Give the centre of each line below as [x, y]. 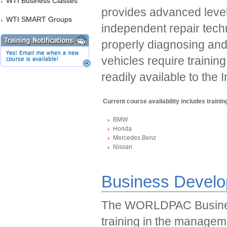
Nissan [123, 147]
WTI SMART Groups [39, 19]
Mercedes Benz [135, 138]
